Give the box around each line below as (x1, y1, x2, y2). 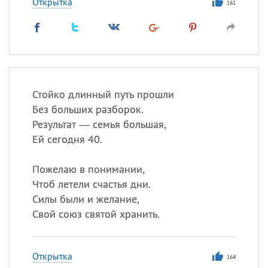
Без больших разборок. (32, 102, 144, 116)
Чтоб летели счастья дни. (32, 177, 151, 191)
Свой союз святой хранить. (32, 207, 160, 221)
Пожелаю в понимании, (32, 162, 145, 176)
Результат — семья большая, (32, 117, 166, 131)
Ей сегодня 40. (32, 132, 102, 146)
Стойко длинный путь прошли (32, 87, 174, 101)
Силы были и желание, (32, 192, 139, 206)
